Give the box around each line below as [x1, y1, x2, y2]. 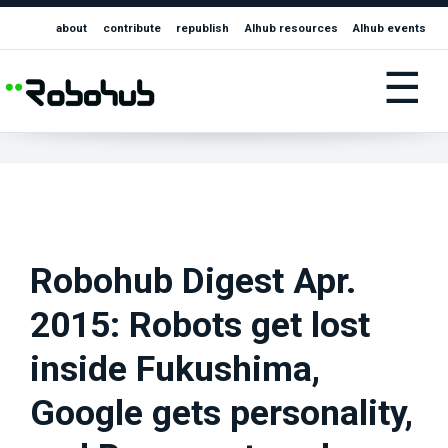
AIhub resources [244, 21, 338, 36]
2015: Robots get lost [30, 304, 370, 347]
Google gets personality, [30, 392, 413, 435]
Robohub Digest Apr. [30, 260, 356, 303]
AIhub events [353, 21, 427, 36]
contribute [102, 21, 161, 36]
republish [176, 21, 230, 36]
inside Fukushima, [30, 348, 320, 391]
